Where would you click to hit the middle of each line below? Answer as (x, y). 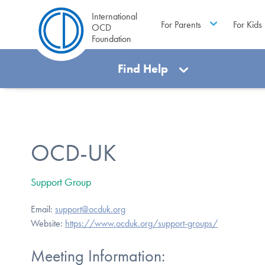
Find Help (143, 69)
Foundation (112, 39)
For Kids (247, 24)
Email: (43, 209)
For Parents (181, 24)
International (114, 16)
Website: (48, 223)
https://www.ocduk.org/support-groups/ (141, 223)
